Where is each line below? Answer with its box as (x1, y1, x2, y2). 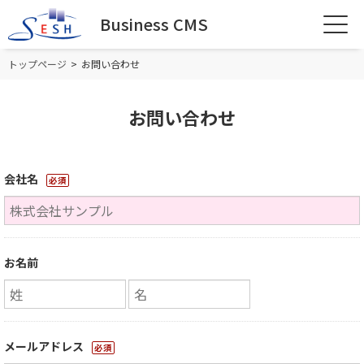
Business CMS (100, 12, 208, 37)
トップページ (8, 57, 67, 71)
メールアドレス (4, 338, 84, 354)
